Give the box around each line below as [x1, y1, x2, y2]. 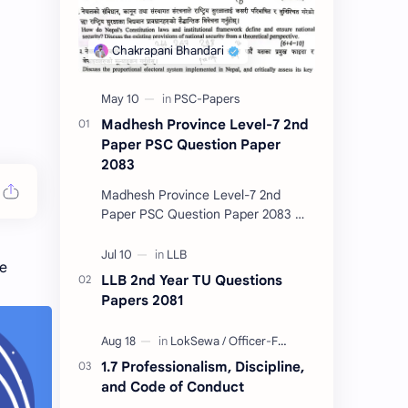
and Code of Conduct [101, 378, 244, 396]
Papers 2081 [101, 291, 183, 310]
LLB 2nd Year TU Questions [101, 271, 282, 290]
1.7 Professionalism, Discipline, [101, 358, 304, 376]
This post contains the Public [101, 225, 270, 242]
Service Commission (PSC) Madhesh [101, 244, 313, 261]
